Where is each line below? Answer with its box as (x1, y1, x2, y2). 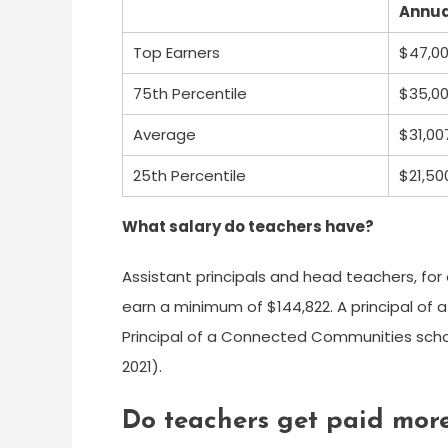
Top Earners (133, 42, 220, 63)
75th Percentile (133, 83, 247, 104)
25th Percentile (133, 165, 246, 186)
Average (133, 124, 196, 145)
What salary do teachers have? (122, 216, 374, 237)
